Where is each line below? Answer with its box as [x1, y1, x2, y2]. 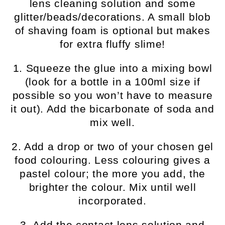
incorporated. [78, 195, 147, 207]
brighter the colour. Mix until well [29, 181, 196, 193]
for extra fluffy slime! [59, 38, 166, 50]
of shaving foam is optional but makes [15, 25, 210, 37]
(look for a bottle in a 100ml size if [25, 76, 200, 88]
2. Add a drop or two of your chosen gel [11, 141, 214, 153]
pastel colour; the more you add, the [19, 168, 206, 180]
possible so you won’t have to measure [12, 89, 213, 101]
